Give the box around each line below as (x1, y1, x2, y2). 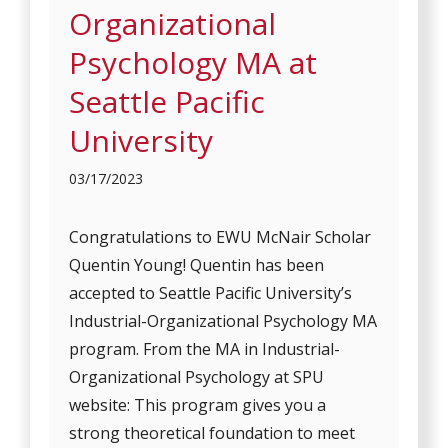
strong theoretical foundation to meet (69, 421, 356, 444)
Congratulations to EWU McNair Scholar (69, 225, 372, 248)
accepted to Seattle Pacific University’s (69, 281, 353, 304)
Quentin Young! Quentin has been (69, 253, 325, 276)
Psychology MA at (69, 41, 318, 83)
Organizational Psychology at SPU (69, 365, 325, 388)
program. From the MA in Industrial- (69, 337, 341, 360)
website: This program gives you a (69, 393, 327, 416)
